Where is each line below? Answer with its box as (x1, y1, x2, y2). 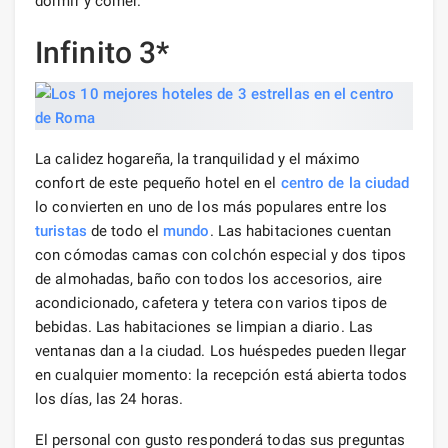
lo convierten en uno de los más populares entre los (35, 197, 388, 216)
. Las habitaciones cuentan (209, 221, 392, 240)
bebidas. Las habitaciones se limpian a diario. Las (35, 317, 374, 336)
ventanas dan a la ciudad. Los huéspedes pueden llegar (35, 341, 407, 360)
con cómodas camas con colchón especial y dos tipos (35, 245, 407, 264)
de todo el (86, 221, 164, 240)
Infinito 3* (35, 34, 170, 70)
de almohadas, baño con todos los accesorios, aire (35, 269, 382, 288)
